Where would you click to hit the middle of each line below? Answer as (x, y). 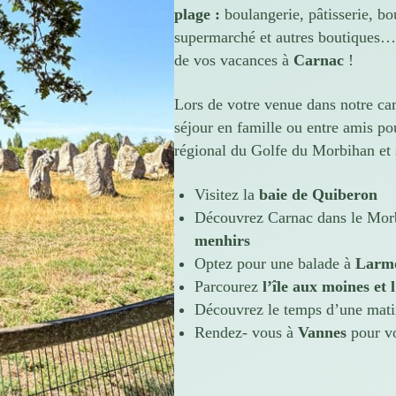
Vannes (322, 333)
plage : (199, 14)
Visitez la (226, 195)
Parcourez (228, 287)
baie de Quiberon (318, 195)
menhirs (222, 241)
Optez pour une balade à (274, 264)
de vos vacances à (234, 60)
